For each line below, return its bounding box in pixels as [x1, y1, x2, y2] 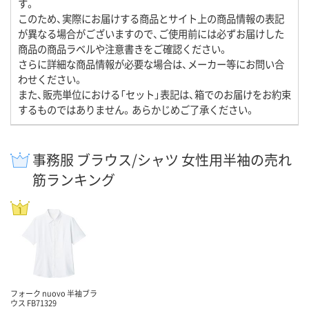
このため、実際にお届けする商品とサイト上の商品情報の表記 [18, 11, 284, 26]
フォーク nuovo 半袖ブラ [10, 288, 97, 299]
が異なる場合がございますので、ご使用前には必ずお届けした [18, 26, 284, 41]
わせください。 [18, 72, 83, 87]
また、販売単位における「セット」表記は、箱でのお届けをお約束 [18, 87, 291, 102]
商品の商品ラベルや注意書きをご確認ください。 [18, 41, 228, 57]
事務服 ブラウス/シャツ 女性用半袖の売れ [32, 150, 292, 170]
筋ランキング [32, 170, 115, 190]
